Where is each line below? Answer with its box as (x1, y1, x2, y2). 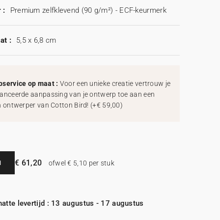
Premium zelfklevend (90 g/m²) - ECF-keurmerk (10, 6, 166, 15)
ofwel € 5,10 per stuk (47, 159, 114, 167)
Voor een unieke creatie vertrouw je (59, 80, 171, 88)
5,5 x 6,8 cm (16, 36, 56, 45)
